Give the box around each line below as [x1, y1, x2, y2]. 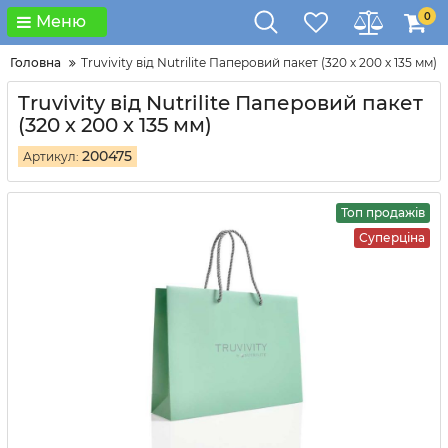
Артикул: [23, 149, 82, 164]
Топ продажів [341, 205, 425, 220]
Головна [10, 55, 61, 70]
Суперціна [359, 230, 425, 245]
